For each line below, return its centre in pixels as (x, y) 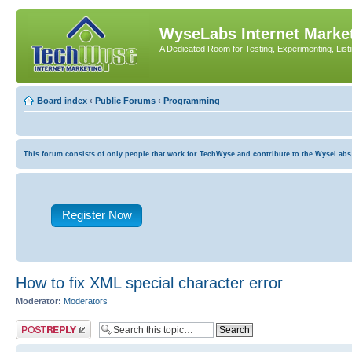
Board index (62, 101)
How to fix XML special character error (149, 283)
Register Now (97, 215)
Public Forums (125, 101)
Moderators (86, 301)
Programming (192, 101)
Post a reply (38, 324)
